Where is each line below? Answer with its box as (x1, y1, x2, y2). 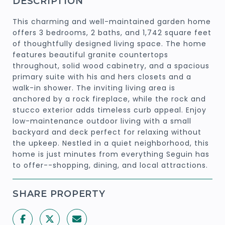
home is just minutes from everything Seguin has (13, 149, 209, 159)
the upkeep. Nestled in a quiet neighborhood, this (13, 138, 209, 148)
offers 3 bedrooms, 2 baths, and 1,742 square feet (13, 27, 211, 38)
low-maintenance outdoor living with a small (13, 116, 191, 126)
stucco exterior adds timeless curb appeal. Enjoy (13, 104, 206, 115)
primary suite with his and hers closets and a (13, 71, 191, 82)
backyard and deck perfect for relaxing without (13, 127, 201, 137)
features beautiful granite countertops (13, 49, 168, 60)
